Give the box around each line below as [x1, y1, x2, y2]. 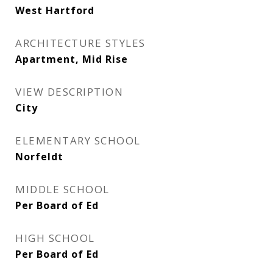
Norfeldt [15, 150, 63, 163]
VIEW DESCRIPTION [15, 85, 123, 99]
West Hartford [15, 4, 94, 17]
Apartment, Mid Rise [15, 52, 128, 66]
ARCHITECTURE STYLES [15, 36, 146, 50]
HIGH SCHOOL [15, 231, 95, 245]
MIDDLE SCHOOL [15, 182, 110, 196]
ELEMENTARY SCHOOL [15, 133, 141, 147]
